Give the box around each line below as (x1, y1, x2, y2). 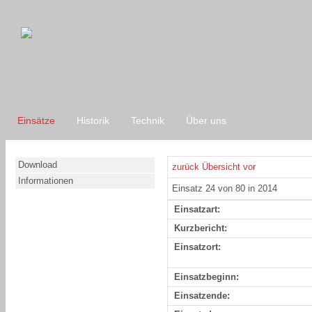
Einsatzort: (174, 242, 221, 252)
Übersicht (202, 162, 241, 172)
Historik (77, 115, 110, 126)
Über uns (186, 115, 227, 126)
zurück (172, 162, 200, 172)
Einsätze (17, 115, 56, 126)
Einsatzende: (174, 290, 231, 301)
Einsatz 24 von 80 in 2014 (172, 183, 278, 194)
